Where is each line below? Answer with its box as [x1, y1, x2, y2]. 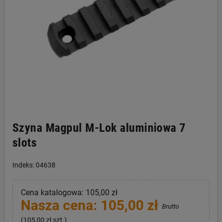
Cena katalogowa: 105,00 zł [20, 188, 117, 197]
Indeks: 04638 [12, 161, 55, 169]
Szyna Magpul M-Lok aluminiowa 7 [12, 121, 186, 135]
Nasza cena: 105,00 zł [20, 197, 162, 214]
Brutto [162, 203, 179, 210]
